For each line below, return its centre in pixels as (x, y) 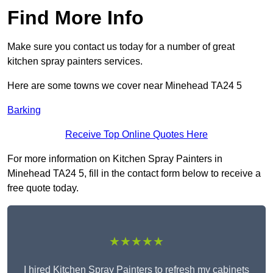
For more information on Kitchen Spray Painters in (115, 159)
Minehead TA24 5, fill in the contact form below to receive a (134, 174)
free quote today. (43, 188)
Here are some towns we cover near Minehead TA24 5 (125, 86)
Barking (24, 110)
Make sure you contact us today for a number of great (121, 47)
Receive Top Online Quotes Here (136, 135)
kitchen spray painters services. (75, 62)
